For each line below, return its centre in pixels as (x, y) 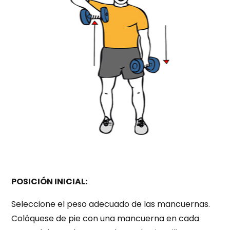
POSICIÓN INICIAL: (50, 182)
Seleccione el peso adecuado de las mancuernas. (111, 204)
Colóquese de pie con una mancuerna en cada (106, 219)
